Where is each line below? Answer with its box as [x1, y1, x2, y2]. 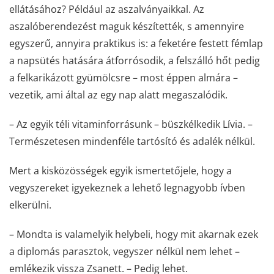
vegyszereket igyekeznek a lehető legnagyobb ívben [9, 180, 245, 194]
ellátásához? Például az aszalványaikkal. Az [9, 2, 204, 16]
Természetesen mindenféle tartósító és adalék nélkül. [9, 134, 255, 148]
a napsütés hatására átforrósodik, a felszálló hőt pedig [9, 53, 260, 67]
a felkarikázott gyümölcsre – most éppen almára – [9, 70, 238, 84]
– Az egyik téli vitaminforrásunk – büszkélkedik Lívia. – [9, 117, 253, 131]
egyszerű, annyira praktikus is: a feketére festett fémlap [9, 36, 263, 50]
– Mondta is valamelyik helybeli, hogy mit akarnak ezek [9, 227, 258, 241]
